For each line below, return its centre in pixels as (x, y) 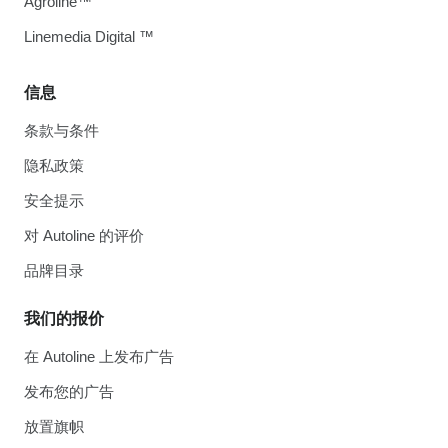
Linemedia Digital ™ (89, 36)
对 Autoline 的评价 (84, 235)
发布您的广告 (69, 391)
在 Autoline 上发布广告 (99, 356)
